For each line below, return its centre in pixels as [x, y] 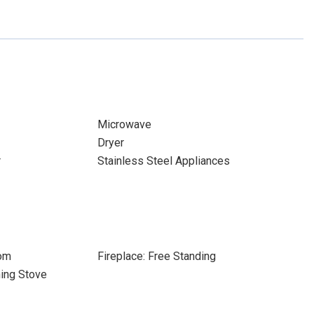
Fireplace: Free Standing [156, 256]
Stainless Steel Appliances [163, 161]
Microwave [124, 124]
